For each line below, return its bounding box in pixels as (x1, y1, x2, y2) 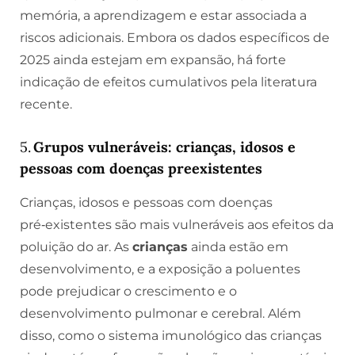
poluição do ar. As (20, 239, 132, 254)
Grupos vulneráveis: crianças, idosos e (33, 137, 296, 156)
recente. (20, 97, 72, 113)
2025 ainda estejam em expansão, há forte (20, 52, 286, 68)
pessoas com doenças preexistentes (20, 158, 262, 177)
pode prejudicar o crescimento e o (20, 283, 237, 299)
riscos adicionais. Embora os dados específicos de (20, 30, 330, 46)
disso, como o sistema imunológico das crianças (20, 327, 322, 343)
